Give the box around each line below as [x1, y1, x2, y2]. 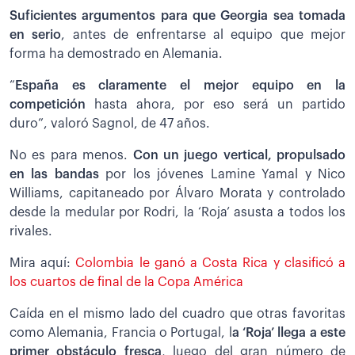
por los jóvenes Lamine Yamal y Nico [98, 167, 346, 181]
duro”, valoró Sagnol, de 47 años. [10, 116, 210, 130]
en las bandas [10, 167, 99, 181]
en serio [10, 28, 62, 41]
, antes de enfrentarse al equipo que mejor [61, 28, 345, 41]
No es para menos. [10, 148, 133, 162]
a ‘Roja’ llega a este [231, 326, 346, 339]
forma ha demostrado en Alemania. [10, 47, 223, 60]
